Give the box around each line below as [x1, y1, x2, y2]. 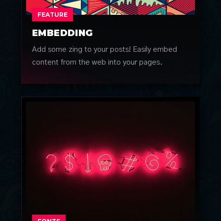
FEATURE [37, 10, 68, 18]
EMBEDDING [32, 27, 93, 38]
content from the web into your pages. [32, 58, 163, 66]
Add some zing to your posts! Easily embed [32, 45, 178, 53]
